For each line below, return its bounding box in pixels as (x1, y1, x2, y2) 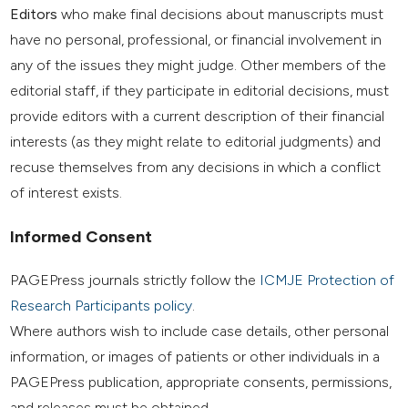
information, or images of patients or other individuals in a (10, 347, 381, 365)
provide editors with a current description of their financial (10, 107, 385, 125)
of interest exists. (10, 183, 123, 201)
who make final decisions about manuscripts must (57, 5, 384, 23)
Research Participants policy (10, 296, 193, 314)
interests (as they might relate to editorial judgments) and (10, 132, 382, 150)
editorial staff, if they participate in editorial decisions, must (10, 81, 390, 99)
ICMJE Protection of (260, 270, 395, 289)
